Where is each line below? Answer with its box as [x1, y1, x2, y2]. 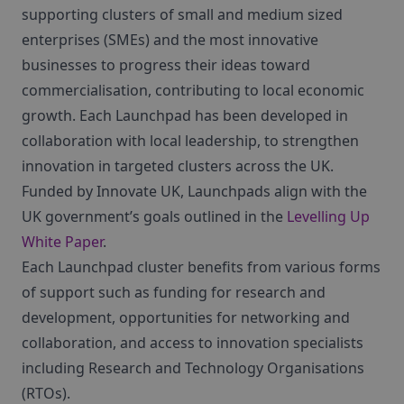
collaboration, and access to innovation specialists [22, 333, 363, 353]
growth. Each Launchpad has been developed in [22, 106, 348, 125]
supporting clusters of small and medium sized [22, 5, 343, 24]
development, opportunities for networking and [22, 308, 350, 327]
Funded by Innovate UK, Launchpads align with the [22, 181, 367, 201]
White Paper [22, 232, 103, 252]
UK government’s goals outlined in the [22, 207, 287, 226]
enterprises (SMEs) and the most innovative [22, 30, 318, 50]
